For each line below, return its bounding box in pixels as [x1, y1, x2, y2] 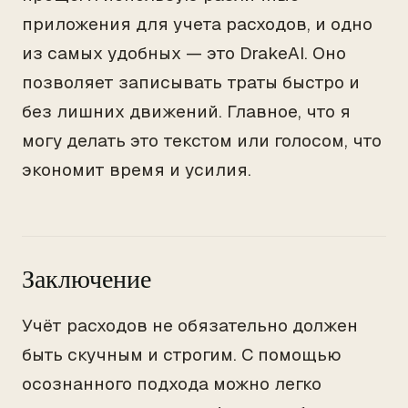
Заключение [22, 262, 151, 296]
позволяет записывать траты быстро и [22, 71, 360, 94]
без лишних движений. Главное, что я [22, 100, 351, 123]
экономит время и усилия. [22, 158, 251, 181]
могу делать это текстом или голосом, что [22, 129, 382, 152]
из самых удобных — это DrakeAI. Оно [22, 42, 346, 65]
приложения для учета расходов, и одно [22, 13, 372, 36]
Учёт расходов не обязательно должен [22, 314, 358, 337]
